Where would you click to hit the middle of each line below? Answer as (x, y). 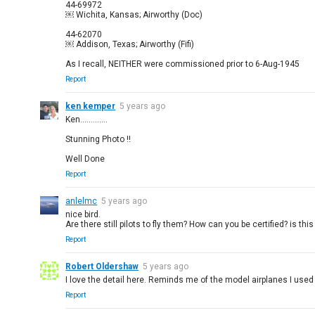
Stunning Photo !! (98, 139)
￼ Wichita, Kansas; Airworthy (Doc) (134, 15)
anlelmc (82, 201)
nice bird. (83, 214)
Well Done (85, 159)
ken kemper (91, 106)
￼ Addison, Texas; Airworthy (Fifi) (130, 44)
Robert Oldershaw (102, 266)
